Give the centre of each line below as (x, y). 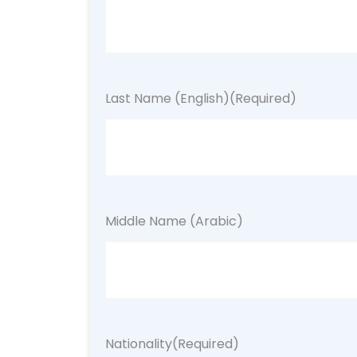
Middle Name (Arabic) (174, 221)
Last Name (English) (167, 98)
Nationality (139, 344)
